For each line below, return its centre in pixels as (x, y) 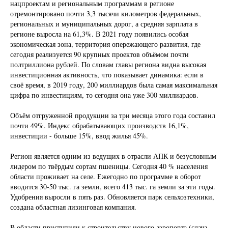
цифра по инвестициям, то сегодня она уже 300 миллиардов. (104, 95)
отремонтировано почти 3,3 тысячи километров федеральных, (106, 13)
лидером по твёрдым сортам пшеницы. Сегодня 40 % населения (109, 166)
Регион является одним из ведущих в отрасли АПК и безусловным (113, 156)
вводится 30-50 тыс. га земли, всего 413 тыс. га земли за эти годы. (113, 186)
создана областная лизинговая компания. (73, 207)
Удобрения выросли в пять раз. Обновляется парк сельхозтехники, (112, 196)
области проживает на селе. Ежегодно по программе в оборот (106, 176)
